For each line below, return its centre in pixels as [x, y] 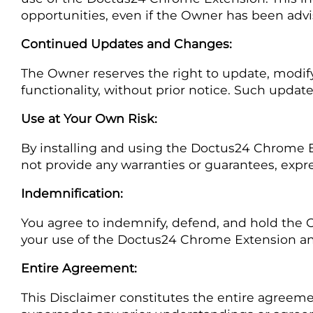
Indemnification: [72, 194]
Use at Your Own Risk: [89, 119]
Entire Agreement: [79, 268]
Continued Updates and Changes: [126, 44]
